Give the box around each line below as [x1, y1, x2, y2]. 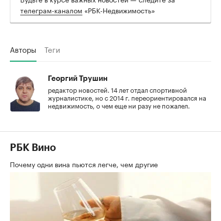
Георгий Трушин [48, 74, 108, 82]
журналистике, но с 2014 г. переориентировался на [48, 92, 206, 102]
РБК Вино [10, 143, 56, 153]
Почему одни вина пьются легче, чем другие [10, 158, 160, 169]
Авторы [10, 42, 37, 55]
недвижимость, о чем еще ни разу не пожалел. [48, 100, 190, 110]
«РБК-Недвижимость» [82, 4, 155, 15]
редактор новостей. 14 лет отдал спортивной [48, 84, 187, 94]
